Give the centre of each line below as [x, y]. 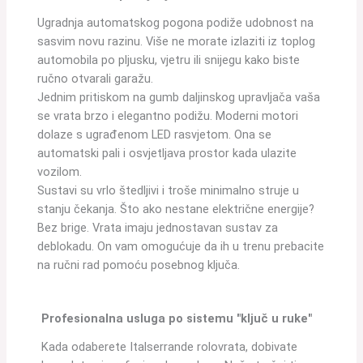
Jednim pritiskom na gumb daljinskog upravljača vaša [178, 97]
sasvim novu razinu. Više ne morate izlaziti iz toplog [176, 41]
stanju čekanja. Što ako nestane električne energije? [175, 209]
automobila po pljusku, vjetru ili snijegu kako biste [168, 60]
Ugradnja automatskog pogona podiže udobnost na [175, 22]
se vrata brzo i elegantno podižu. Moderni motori [167, 115]
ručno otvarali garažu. [95, 78]
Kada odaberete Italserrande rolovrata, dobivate [170, 347]
